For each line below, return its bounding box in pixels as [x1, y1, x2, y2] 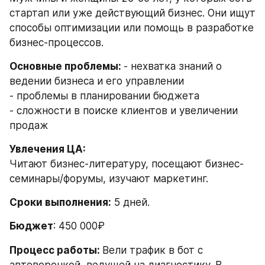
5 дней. [111, 196, 150, 208]
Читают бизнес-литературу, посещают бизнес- [9, 157, 244, 170]
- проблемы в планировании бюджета [9, 89, 199, 102]
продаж [9, 119, 48, 131]
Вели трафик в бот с [102, 244, 203, 256]
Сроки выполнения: [9, 196, 111, 208]
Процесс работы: [9, 244, 102, 256]
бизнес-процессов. [9, 36, 106, 49]
